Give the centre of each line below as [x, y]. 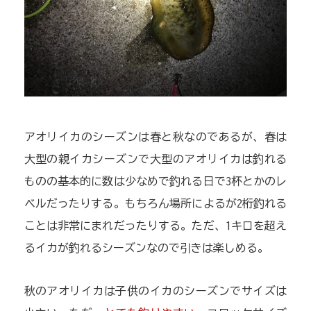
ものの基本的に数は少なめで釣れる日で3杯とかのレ [155, 182]
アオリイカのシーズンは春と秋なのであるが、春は [155, 137]
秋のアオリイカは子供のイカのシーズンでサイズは [155, 291]
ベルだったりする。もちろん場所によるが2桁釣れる [155, 204]
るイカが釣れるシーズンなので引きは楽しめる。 [146, 248]
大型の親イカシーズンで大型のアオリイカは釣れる [155, 159]
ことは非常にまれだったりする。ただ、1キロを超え [155, 226]
